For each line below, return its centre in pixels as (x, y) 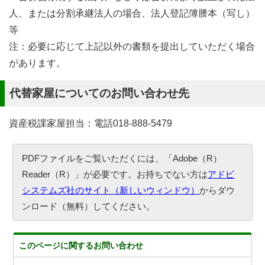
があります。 (37, 63)
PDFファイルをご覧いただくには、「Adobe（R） (122, 158)
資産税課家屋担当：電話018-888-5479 (91, 123)
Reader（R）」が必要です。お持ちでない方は (115, 174)
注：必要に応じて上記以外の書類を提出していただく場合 (132, 46)
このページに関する (56, 245)
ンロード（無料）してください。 (89, 206)
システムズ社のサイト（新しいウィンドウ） (111, 190)
